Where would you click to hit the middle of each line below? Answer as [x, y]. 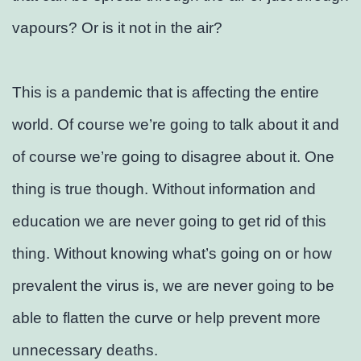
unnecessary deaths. [85, 350]
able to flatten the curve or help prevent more [166, 317]
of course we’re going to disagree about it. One [173, 156]
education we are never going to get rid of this [169, 221]
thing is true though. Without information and [164, 189]
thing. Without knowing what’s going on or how [172, 253]
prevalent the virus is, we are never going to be [173, 285]
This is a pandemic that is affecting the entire [166, 92]
